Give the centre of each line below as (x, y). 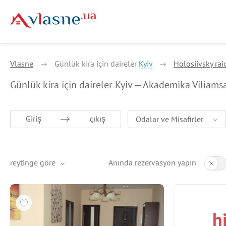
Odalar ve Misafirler (169, 119)
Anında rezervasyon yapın (152, 162)
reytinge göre (33, 162)
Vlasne (22, 64)
